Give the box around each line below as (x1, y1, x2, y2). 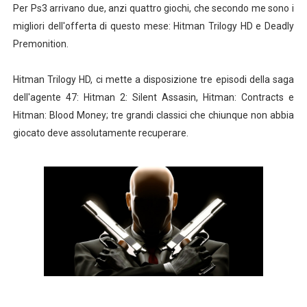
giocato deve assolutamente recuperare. (12, 127, 188, 138)
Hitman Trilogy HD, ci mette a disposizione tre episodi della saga (12, 74, 295, 85)
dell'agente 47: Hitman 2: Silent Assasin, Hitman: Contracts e (12, 92, 295, 103)
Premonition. (12, 38, 69, 49)
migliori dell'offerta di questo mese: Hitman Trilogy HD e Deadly (12, 21, 295, 32)
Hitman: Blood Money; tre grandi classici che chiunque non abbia (12, 110, 295, 121)
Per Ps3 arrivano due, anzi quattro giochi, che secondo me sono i (12, 3, 295, 14)
